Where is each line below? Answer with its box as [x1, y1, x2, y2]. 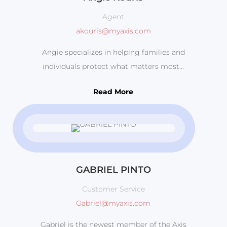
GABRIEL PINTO [75, 164, 151, 176]
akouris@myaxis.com [75, 26, 151, 36]
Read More [93, 87, 134, 97]
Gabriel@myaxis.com [76, 199, 151, 208]
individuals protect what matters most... [43, 62, 184, 71]
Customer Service [82, 184, 145, 194]
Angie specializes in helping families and [42, 48, 185, 57]
